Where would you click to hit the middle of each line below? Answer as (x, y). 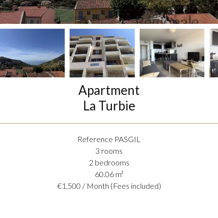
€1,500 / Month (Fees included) (109, 185)
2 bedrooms (109, 162)
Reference (95, 139)
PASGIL (127, 139)
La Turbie (109, 105)
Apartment (109, 90)
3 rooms (109, 150)
